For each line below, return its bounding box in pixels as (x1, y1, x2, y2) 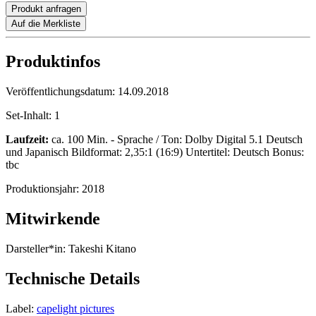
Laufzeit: (6, 133, 49, 146)
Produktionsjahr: (6, 183, 82, 195)
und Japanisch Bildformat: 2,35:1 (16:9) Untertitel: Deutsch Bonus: (6, 146, 304, 159)
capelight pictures (37, 302, 114, 315)
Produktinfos (6, 52, 100, 71)
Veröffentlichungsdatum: (6, 85, 118, 98)
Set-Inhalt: (6, 109, 54, 122)
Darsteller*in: (6, 243, 66, 255)
